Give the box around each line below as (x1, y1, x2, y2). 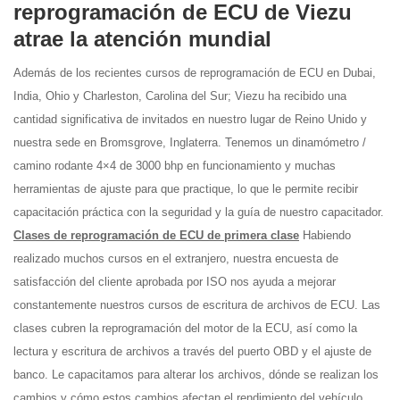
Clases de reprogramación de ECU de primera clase (13, 229, 299, 242)
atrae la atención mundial (13, 27, 271, 51)
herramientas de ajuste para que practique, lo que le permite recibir (13, 182, 358, 196)
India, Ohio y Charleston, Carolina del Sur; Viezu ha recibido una (13, 89, 346, 103)
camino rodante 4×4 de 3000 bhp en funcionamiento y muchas (13, 159, 336, 172)
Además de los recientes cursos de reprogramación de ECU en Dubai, (13, 66, 376, 79)
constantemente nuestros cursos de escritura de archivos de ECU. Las (13, 298, 380, 312)
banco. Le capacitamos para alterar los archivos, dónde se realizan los (13, 368, 379, 381)
